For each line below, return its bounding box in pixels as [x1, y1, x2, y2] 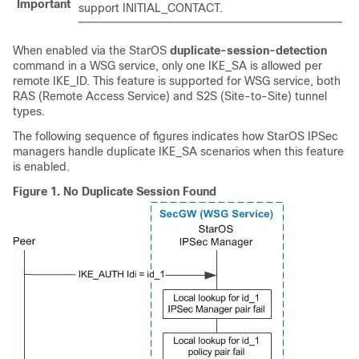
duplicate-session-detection [170, 44, 327, 57]
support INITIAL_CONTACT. [79, 2, 223, 14]
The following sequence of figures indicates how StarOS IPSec [13, 130, 338, 143]
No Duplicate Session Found [63, 185, 216, 198]
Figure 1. [13, 185, 63, 198]
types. [13, 105, 45, 118]
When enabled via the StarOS [13, 44, 170, 57]
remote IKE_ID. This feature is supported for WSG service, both [13, 75, 341, 87]
